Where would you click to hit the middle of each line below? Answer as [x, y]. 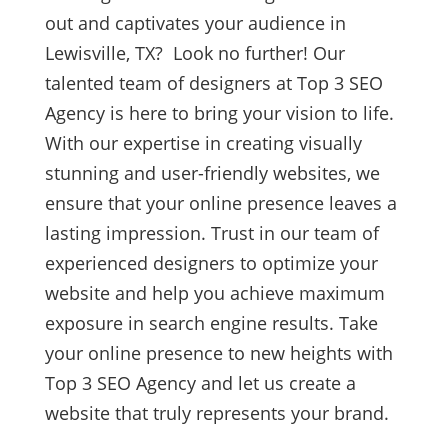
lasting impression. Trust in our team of [211, 232]
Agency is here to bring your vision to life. [219, 112]
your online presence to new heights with [218, 352]
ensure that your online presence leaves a [220, 202]
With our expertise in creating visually [203, 142]
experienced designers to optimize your [211, 262]
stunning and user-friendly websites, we [212, 172]
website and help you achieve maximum [214, 292]
